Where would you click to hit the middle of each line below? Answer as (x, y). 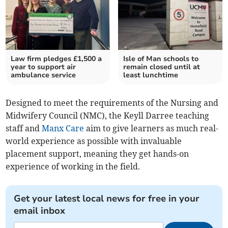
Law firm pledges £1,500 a (56, 59)
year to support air (44, 67)
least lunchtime (151, 75)
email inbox (40, 211)
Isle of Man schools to (161, 59)
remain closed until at (162, 67)
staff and (24, 129)
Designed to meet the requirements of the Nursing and (112, 103)
